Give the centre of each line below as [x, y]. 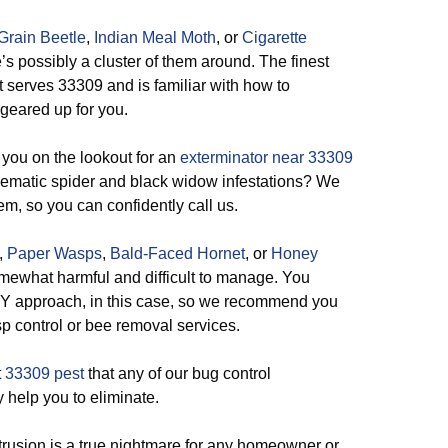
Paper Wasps [54, 253]
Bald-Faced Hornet [177, 253]
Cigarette [274, 37]
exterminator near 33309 [266, 157]
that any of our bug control [177, 373]
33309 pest [44, 373]
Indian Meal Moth [155, 37]
